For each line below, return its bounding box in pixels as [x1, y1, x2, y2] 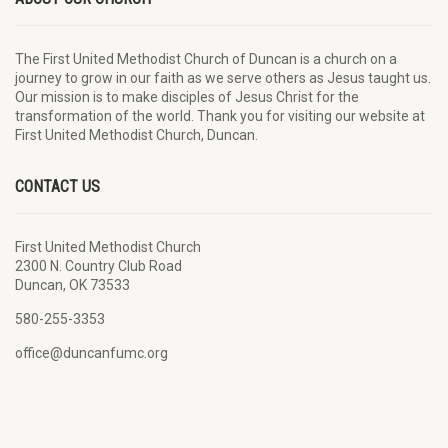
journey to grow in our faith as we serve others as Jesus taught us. [15, 70, 431, 87]
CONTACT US [15, 177, 100, 197]
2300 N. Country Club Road [15, 258, 182, 275]
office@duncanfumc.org [15, 345, 168, 362]
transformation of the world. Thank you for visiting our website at [15, 108, 425, 125]
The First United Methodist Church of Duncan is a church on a [15, 51, 397, 68]
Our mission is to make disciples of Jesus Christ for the [15, 89, 359, 106]
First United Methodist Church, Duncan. [15, 127, 258, 144]
